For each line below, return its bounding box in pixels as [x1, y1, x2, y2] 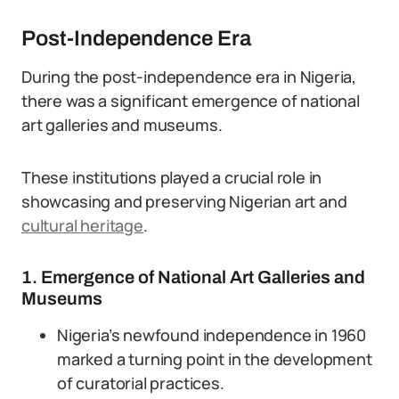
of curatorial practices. [57, 372, 224, 394]
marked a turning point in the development [57, 348, 372, 370]
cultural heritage [21, 215, 143, 236]
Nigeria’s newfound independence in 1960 [57, 324, 366, 346]
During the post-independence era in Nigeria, [21, 66, 357, 87]
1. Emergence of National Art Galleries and [21, 267, 365, 287]
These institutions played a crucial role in [21, 167, 322, 188]
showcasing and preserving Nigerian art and [21, 191, 347, 212]
